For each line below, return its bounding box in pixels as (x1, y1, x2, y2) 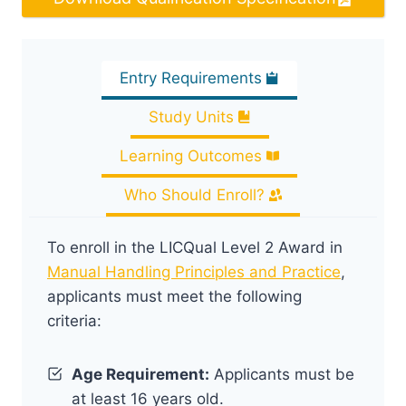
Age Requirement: (72, 364, 209, 383)
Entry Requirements (120, 68, 262, 87)
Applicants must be (209, 364, 354, 383)
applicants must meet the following (47, 286, 302, 305)
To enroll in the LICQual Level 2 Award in (47, 237, 343, 256)
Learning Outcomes (120, 146, 262, 165)
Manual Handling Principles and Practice (47, 262, 341, 281)
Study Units (148, 107, 234, 126)
